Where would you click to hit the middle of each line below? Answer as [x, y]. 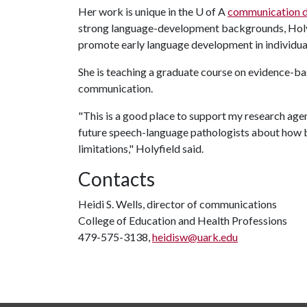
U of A [210, 11]
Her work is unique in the [137, 11]
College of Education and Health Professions [183, 220]
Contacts [116, 179]
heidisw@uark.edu [195, 237]
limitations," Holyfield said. [141, 148]
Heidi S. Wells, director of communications [177, 204]
